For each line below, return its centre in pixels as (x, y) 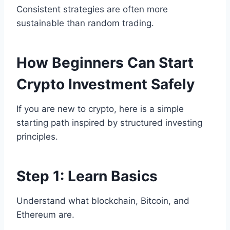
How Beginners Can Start (105, 63)
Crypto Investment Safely (106, 84)
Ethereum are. (45, 215)
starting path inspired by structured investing (109, 123)
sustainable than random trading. (85, 23)
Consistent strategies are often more (92, 9)
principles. (37, 137)
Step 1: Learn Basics (87, 176)
